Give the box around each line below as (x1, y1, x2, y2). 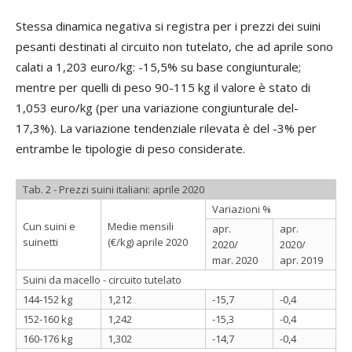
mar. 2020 (212, 252, 258, 267)
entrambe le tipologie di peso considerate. (16, 140, 245, 156)
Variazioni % (212, 201, 271, 216)
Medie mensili (108, 218, 174, 233)
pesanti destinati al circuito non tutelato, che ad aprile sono (16, 38, 333, 54)
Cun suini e (23, 218, 75, 233)
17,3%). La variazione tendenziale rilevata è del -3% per (16, 119, 317, 136)
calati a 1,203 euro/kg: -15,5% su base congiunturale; (16, 58, 301, 75)
